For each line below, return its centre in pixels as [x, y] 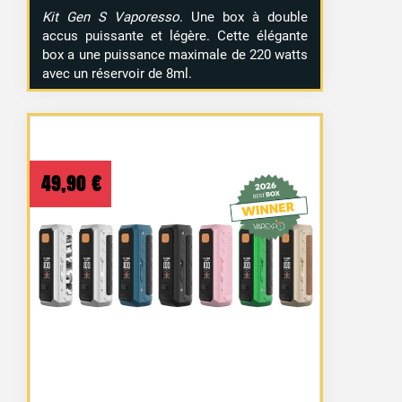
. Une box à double [244, 17]
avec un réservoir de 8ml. [118, 73]
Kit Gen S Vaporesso [111, 17]
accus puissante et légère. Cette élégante [175, 35]
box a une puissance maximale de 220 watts [175, 54]
